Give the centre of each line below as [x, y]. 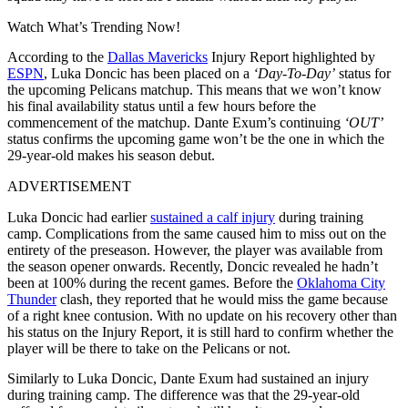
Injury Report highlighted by [291, 56]
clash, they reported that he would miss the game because [222, 299]
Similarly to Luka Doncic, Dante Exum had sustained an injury [188, 378]
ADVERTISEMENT [69, 186]
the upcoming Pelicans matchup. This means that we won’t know [194, 89]
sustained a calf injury [213, 217]
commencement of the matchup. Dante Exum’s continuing [176, 122]
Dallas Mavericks [158, 56]
